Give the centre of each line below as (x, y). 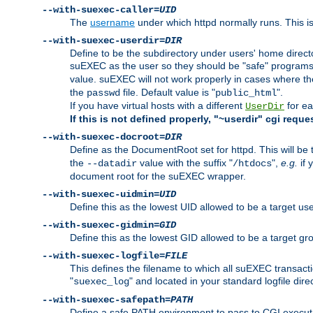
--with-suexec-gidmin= (101, 225)
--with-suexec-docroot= (103, 137)
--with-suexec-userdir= (103, 41)
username (112, 23)
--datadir (112, 164)
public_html (246, 93)
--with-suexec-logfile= (103, 256)
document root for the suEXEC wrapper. (158, 176)
